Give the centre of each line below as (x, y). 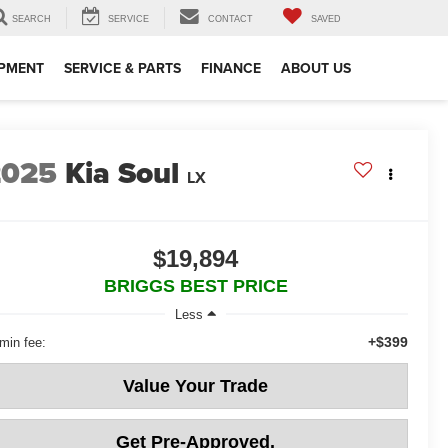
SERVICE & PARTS (122, 68)
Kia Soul (122, 173)
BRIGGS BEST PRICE (195, 286)
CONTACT (230, 19)
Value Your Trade (195, 385)
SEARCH (31, 19)
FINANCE (231, 68)
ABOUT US (316, 68)
